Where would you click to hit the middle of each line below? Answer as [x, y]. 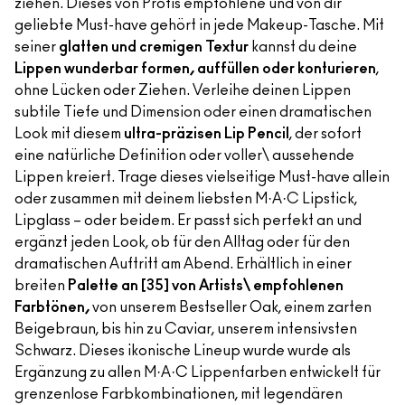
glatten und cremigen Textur [154, 47]
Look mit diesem [69, 134]
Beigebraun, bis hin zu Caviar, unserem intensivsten [186, 329]
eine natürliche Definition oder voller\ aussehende [184, 155]
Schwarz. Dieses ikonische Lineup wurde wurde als [183, 351]
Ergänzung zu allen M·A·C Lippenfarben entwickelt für [198, 372]
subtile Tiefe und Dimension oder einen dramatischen [193, 112]
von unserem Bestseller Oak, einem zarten [231, 307]
